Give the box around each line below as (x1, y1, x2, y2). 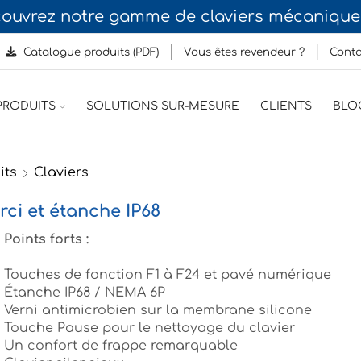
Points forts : (4, 232, 89, 247)
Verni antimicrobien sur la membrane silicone (4, 303, 312, 318)
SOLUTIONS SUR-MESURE (86, 100, 239, 112)
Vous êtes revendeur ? (183, 46, 305, 58)
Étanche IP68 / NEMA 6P (4, 285, 165, 301)
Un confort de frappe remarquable (4, 338, 238, 354)
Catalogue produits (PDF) (19, 46, 159, 58)
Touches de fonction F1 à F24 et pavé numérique (4, 268, 331, 283)
